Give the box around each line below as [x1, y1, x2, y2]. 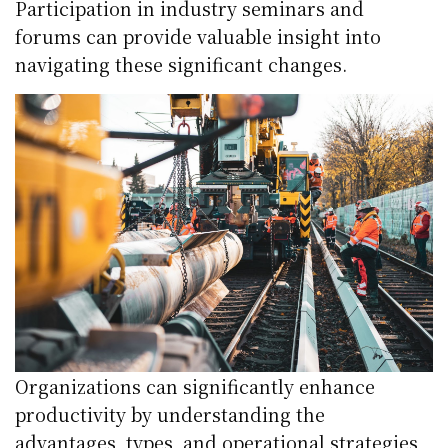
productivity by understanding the [15, 401, 326, 428]
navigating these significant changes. [15, 50, 348, 77]
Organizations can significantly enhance [15, 373, 376, 400]
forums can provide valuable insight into [15, 22, 382, 49]
